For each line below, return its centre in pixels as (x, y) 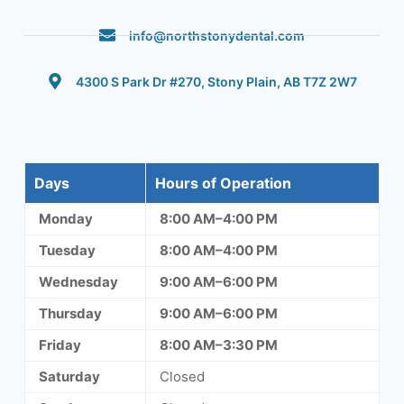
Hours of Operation (223, 183)
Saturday (69, 376)
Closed (182, 376)
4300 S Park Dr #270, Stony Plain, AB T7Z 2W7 (217, 81)
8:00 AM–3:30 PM (218, 344)
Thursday (70, 313)
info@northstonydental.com (216, 35)
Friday (60, 344)
